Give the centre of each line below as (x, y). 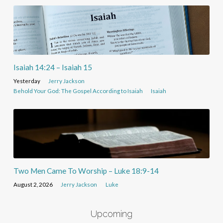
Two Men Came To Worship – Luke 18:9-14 (86, 171)
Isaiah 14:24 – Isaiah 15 (53, 67)
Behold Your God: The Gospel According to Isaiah (78, 91)
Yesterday (27, 81)
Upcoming (111, 214)
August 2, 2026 (33, 185)
